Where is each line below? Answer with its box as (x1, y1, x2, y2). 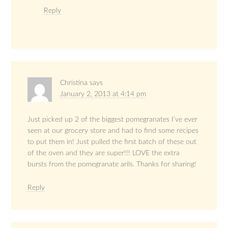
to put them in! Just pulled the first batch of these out (27, 138, 197, 146)
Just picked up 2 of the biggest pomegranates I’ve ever (27, 116, 198, 124)
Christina (60, 79, 88, 87)
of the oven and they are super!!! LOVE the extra (27, 150, 180, 157)
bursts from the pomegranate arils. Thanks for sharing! (27, 161, 197, 168)
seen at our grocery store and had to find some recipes (27, 127, 199, 135)
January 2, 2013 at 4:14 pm (60, 91, 147, 98)
